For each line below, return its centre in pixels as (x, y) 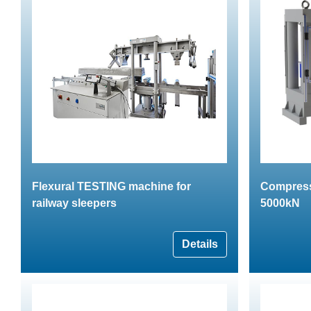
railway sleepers (74, 203)
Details (200, 244)
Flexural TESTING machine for (111, 186)
